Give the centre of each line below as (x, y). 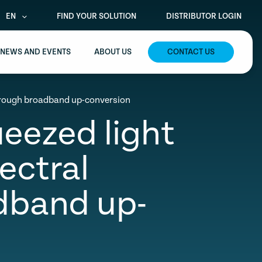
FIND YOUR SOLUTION (96, 16)
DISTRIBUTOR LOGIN (204, 16)
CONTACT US (191, 52)
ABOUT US (113, 52)
